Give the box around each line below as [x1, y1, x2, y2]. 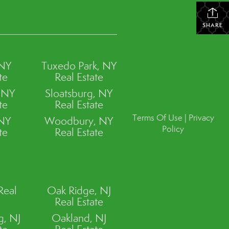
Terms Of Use [132, 112, 182, 124]
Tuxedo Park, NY [41, 59, 117, 73]
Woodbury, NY [44, 114, 113, 128]
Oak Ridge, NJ [47, 184, 111, 197]
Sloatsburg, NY [45, 86, 113, 100]
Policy [162, 124, 185, 135]
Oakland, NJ [51, 211, 106, 225]
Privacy [188, 112, 214, 124]
